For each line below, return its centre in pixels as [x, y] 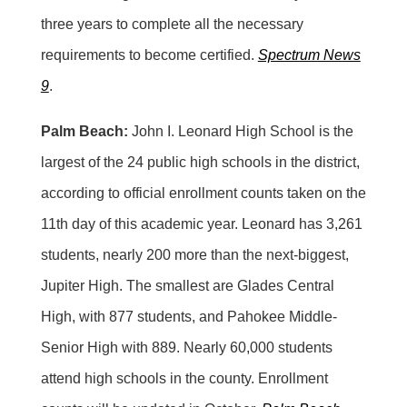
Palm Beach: [84, 131]
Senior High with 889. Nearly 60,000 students [186, 347]
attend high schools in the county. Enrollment [184, 378]
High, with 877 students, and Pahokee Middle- [189, 316]
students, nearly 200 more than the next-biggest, [194, 254]
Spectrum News [309, 55]
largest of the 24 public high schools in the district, [200, 162]
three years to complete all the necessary [172, 24]
